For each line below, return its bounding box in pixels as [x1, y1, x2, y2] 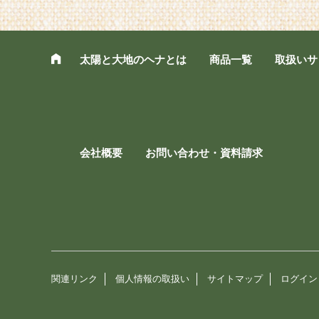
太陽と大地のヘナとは [80, 53, 187, 66]
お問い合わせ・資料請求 [145, 146, 263, 159]
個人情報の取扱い [115, 273, 189, 284]
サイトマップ [207, 273, 263, 284]
